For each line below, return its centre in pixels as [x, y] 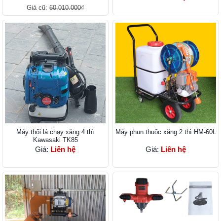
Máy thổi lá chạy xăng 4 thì [55, 132]
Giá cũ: [38, 8]
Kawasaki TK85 [55, 140]
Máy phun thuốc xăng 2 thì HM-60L [166, 132]
